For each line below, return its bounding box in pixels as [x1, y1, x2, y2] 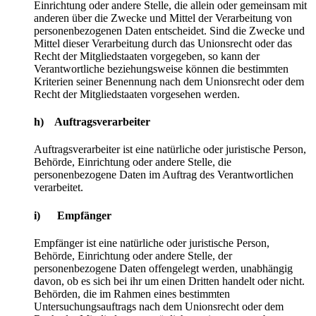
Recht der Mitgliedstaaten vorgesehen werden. [34, 87, 240, 100]
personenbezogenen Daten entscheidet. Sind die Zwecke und [34, 24, 305, 37]
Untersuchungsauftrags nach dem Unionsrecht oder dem [34, 300, 284, 312]
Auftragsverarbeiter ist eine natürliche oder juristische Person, [34, 143, 306, 156]
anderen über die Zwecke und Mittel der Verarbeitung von [34, 11, 292, 24]
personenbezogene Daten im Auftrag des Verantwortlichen [34, 169, 293, 181]
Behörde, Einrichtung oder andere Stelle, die [34, 156, 231, 169]
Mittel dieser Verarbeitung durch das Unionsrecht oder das [34, 37, 292, 49]
